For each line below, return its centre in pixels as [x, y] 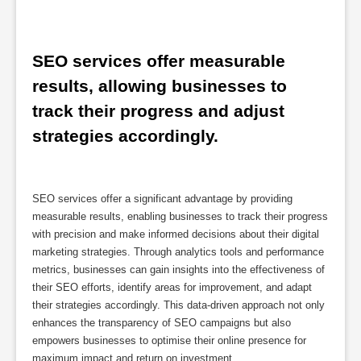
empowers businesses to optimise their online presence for [169, 341]
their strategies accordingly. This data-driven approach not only [178, 305]
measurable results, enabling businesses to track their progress [180, 217]
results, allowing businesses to [160, 86]
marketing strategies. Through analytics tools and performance [178, 252]
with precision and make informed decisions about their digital [176, 234]
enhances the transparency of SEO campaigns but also [162, 323]
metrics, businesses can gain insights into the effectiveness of [178, 270]
